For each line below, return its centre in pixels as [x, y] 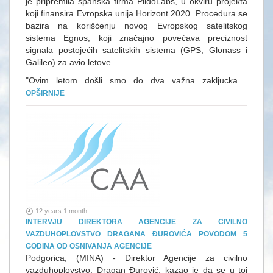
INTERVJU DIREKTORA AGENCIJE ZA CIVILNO [136, 222]
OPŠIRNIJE [45, 93]
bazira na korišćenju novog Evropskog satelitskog [136, 26]
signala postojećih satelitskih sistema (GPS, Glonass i [136, 50]
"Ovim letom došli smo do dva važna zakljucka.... [136, 80]
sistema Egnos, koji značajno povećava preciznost [136, 38]
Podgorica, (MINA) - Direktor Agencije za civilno [136, 258]
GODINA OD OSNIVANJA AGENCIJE [89, 246]
